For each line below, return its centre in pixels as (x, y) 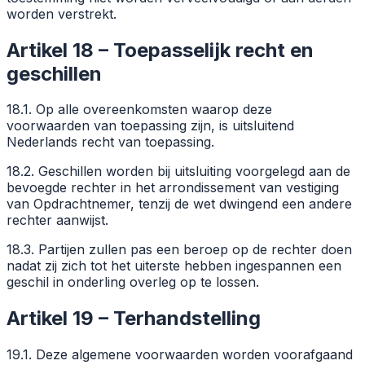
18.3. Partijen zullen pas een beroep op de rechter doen (179, 250)
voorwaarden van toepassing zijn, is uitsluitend (150, 126)
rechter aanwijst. (57, 220)
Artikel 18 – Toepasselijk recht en (160, 50)
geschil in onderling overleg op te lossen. (133, 282)
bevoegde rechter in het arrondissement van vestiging (173, 188)
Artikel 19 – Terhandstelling (134, 319)
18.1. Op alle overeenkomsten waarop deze (139, 110)
